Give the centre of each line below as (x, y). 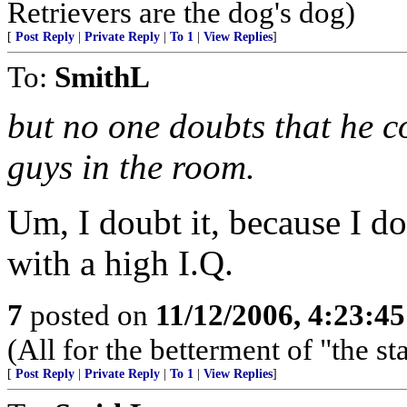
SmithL (102, 77)
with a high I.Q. (120, 263)
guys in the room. (131, 167)
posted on (89, 315)
